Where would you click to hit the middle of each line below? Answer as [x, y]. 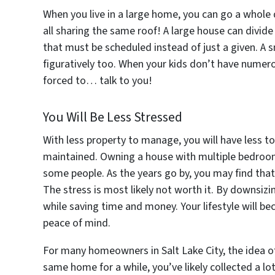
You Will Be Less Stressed [113, 117]
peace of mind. [77, 223]
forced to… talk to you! [98, 80]
